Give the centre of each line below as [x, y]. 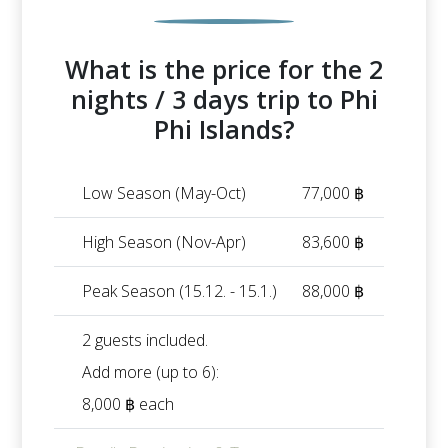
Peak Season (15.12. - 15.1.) [179, 291]
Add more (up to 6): [150, 372]
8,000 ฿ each [128, 404]
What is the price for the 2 [224, 69]
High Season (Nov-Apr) [164, 242]
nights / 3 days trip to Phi [224, 99]
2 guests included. [145, 340]
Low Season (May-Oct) [164, 193]
